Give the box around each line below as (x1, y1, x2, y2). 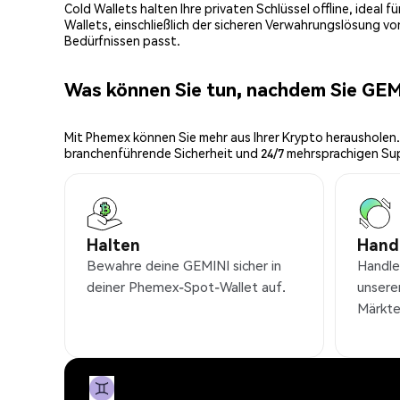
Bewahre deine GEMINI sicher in (87, 256, 281, 275)
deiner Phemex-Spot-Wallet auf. (87, 278, 286, 296)
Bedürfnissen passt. (64, 32, 180, 49)
